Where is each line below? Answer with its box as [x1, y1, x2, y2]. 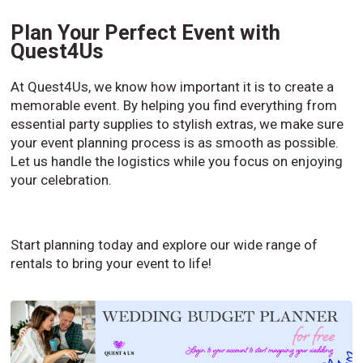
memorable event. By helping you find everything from [11, 97, 338, 114]
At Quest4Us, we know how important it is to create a [11, 79, 335, 96]
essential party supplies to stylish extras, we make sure [11, 116, 344, 133]
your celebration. [11, 172, 113, 189]
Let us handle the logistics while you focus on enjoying [11, 153, 344, 170]
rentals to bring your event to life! [11, 255, 212, 272]
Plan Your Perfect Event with [11, 20, 281, 45]
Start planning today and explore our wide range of [11, 237, 318, 254]
